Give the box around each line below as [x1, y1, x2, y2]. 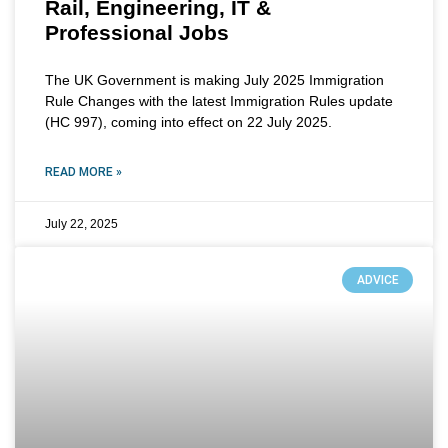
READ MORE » [45, 164, 122, 179]
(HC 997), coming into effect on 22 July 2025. [45, 113, 332, 130]
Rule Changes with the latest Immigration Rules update [45, 92, 393, 109]
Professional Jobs [45, 20, 229, 44]
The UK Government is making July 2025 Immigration [45, 71, 384, 88]
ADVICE [356, 273, 399, 288]
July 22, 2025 [45, 216, 118, 231]
